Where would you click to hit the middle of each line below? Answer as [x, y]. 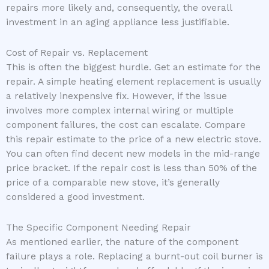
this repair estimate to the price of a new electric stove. [134, 139]
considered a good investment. [75, 197]
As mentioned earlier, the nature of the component [122, 242]
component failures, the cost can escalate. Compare [126, 125]
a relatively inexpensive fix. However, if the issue [116, 96]
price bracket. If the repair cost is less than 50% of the [131, 168]
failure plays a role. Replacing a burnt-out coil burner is [134, 257]
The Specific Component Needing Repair [98, 228]
